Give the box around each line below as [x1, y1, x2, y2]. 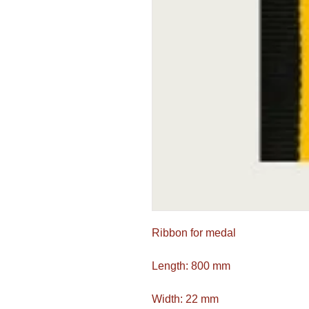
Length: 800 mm [152, 260, 230, 272]
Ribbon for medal [152, 227, 236, 239]
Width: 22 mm [152, 293, 219, 305]
